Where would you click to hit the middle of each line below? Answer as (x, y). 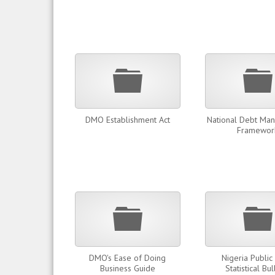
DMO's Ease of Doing (127, 258)
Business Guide (127, 268)
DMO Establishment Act (127, 120)
